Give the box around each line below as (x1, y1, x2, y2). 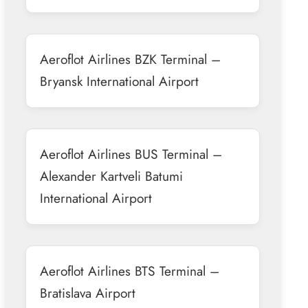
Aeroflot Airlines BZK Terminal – (39, 49, 221, 69)
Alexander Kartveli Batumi (39, 166, 183, 186)
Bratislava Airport (39, 283, 135, 302)
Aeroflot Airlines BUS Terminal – (39, 144, 222, 164)
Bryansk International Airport (39, 71, 199, 91)
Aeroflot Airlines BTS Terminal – (39, 261, 219, 280)
